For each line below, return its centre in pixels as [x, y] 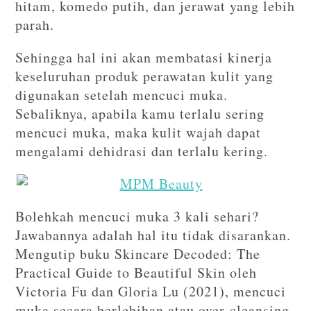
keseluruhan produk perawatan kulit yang [145, 76]
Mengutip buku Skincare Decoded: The [138, 254]
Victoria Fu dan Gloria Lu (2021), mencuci [151, 291]
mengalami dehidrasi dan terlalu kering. [142, 151]
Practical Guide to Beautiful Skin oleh [136, 272]
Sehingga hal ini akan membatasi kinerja [144, 57]
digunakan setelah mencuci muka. [122, 95]
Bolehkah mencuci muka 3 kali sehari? [137, 216]
